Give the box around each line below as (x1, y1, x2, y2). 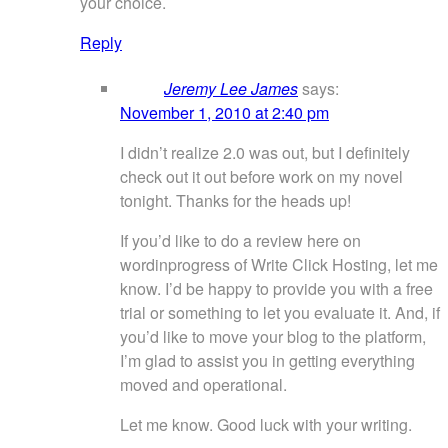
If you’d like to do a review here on (120, 229, 361, 253)
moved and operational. (120, 373, 287, 397)
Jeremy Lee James (164, 77, 298, 101)
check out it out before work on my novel (120, 165, 403, 189)
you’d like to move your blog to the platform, (120, 325, 426, 349)
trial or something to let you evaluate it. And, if (120, 301, 440, 325)
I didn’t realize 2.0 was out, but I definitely (120, 141, 410, 165)
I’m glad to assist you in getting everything (120, 349, 415, 373)
